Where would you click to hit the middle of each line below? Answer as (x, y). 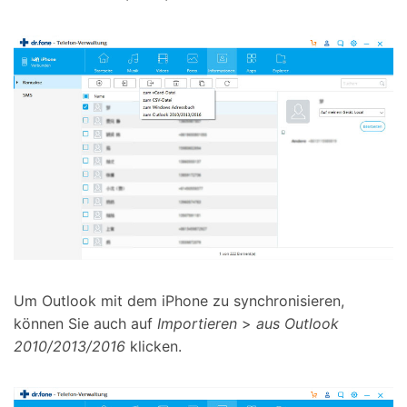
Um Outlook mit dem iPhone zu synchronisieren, (179, 300)
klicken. (154, 346)
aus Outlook (298, 323)
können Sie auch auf (85, 323)
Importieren (197, 323)
